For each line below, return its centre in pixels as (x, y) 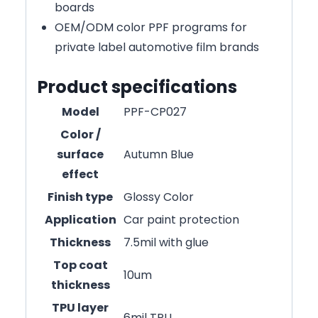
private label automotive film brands (157, 47)
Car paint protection (181, 219)
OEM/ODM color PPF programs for (151, 27)
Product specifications (137, 87)
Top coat (80, 265)
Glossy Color (159, 197)
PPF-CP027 (155, 111)
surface (80, 154)
